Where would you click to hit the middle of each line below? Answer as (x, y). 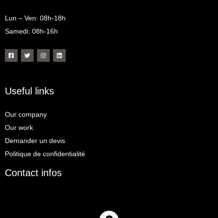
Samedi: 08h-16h (31, 31)
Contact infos (33, 173)
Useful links (29, 91)
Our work (19, 128)
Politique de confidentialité (45, 154)
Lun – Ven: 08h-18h (35, 18)
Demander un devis (35, 141)
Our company (26, 115)
